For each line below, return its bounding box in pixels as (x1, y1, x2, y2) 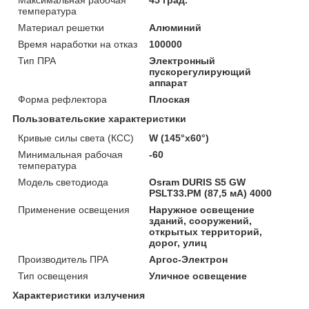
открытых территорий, (149, 226, 263, 237)
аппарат (149, 77, 188, 88)
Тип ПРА (18, 54, 56, 66)
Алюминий (149, 21, 202, 33)
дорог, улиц (149, 237, 208, 248)
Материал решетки (18, 21, 104, 33)
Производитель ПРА (18, 253, 108, 265)
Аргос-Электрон (149, 253, 228, 265)
